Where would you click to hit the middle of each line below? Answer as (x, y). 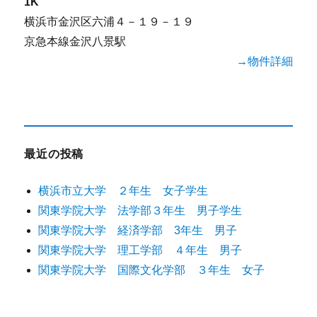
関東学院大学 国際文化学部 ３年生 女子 (152, 270)
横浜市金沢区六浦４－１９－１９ (109, 22)
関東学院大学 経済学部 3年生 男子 (138, 231)
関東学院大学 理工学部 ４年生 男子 (140, 250)
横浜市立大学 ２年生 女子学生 (123, 191)
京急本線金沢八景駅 (75, 42)
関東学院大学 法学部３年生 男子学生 (140, 211)
